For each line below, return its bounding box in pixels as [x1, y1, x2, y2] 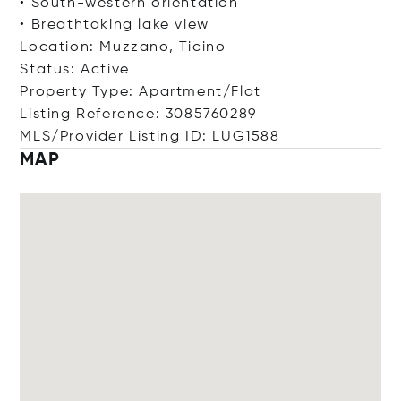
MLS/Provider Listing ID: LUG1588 [20, 129, 280, 144]
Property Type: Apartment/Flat [20, 84, 261, 99]
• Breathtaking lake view [20, 17, 209, 32]
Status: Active [20, 62, 130, 77]
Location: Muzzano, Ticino [20, 39, 226, 55]
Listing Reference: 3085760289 [20, 107, 257, 122]
